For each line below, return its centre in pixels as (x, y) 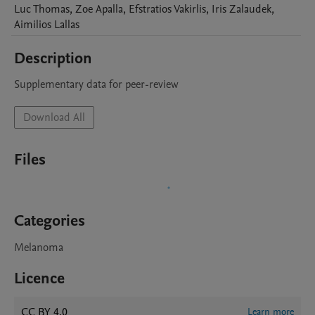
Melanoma (39, 247)
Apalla (109, 9)
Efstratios (150, 9)
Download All (54, 117)
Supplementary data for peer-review (96, 84)
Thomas (51, 9)
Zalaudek (250, 9)
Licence (39, 278)
